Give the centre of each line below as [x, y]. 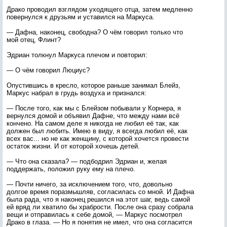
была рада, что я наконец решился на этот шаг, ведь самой [98, 199]
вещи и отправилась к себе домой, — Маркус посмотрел [94, 215]
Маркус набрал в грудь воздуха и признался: [77, 93]
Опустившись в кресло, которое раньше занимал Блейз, [93, 85]
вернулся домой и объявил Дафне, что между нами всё [93, 116]
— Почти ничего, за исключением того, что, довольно [89, 184]
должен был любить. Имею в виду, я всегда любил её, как [97, 131]
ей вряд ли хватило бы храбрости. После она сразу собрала [100, 207]
